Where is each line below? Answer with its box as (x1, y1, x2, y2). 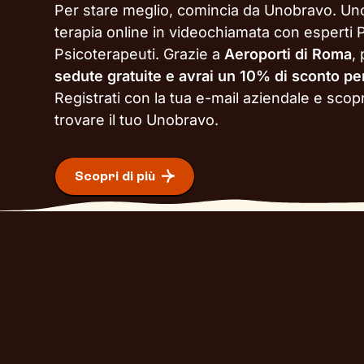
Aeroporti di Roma (224, 45, 353, 63)
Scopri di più (75, 168, 156, 184)
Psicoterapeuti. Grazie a (54, 45, 225, 63)
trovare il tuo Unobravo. (54, 111, 219, 128)
